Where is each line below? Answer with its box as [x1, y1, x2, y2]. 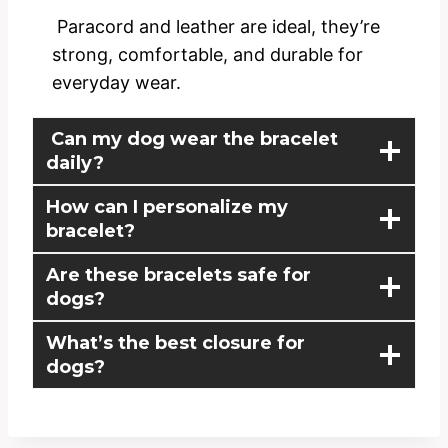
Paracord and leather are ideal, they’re [52, 15, 380, 37]
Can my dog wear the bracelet [46, 127, 338, 150]
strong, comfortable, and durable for [52, 43, 363, 65]
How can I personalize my [46, 195, 288, 218]
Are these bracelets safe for [46, 263, 311, 286]
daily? [46, 151, 104, 174]
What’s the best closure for [46, 331, 305, 354]
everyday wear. [52, 71, 181, 93]
